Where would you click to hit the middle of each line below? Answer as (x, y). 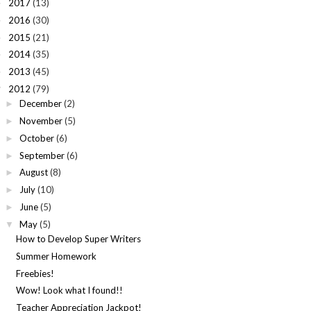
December (40, 104)
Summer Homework (57, 256)
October (36, 138)
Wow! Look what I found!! (70, 291)
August (33, 173)
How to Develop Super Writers (79, 239)
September (42, 155)
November (41, 121)
